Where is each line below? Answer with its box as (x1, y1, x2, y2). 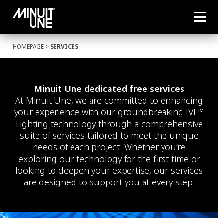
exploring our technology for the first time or (18, 153, 200, 164)
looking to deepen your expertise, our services (15, 164, 203, 176)
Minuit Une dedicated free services (34, 83, 184, 94)
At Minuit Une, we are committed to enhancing (15, 94, 203, 106)
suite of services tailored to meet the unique (19, 129, 199, 141)
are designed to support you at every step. (23, 176, 195, 188)
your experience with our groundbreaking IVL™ (14, 106, 204, 118)
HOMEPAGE (13, 42, 44, 51)
